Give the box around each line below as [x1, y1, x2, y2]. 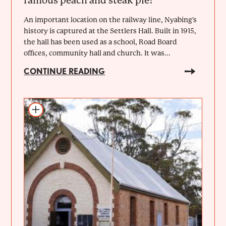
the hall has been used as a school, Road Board [24, 37, 178, 46]
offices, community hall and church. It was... [24, 48, 171, 57]
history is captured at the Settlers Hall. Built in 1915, [24, 26, 197, 35]
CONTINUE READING [24, 66, 105, 76]
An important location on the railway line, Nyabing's [24, 15, 197, 24]
